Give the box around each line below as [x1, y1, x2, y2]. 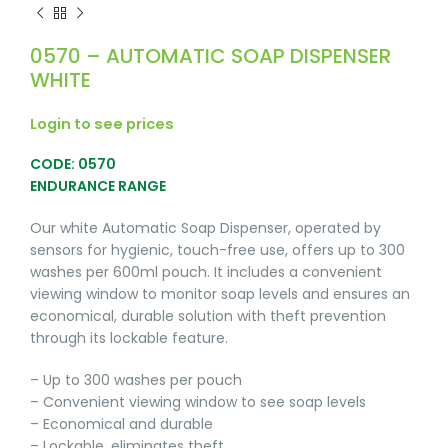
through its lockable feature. [30, 328, 228, 349]
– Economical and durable [30, 414, 213, 435]
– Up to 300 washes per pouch [30, 370, 242, 391]
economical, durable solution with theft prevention [30, 306, 386, 327]
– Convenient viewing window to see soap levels [30, 392, 366, 413]
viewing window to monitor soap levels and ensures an [30, 284, 410, 305]
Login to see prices [30, 114, 174, 135]
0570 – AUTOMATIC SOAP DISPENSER [30, 42, 391, 71]
